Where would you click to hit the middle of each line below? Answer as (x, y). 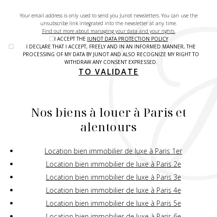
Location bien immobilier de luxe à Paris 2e (113, 164)
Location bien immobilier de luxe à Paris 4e (113, 190)
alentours (108, 127)
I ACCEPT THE (70, 39)
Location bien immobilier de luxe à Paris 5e (113, 203)
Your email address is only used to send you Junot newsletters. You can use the (108, 16)
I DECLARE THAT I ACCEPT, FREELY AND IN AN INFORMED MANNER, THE (111, 47)
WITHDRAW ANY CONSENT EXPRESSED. (111, 62)
